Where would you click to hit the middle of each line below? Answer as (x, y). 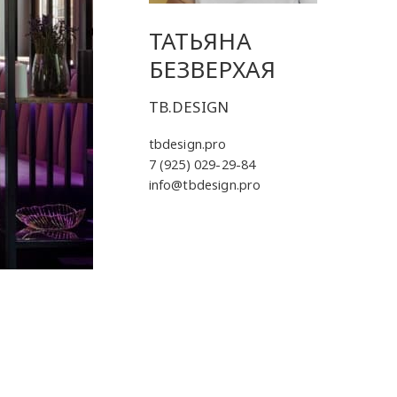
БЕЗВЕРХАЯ (212, 70)
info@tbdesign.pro (205, 184)
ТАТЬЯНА (200, 41)
